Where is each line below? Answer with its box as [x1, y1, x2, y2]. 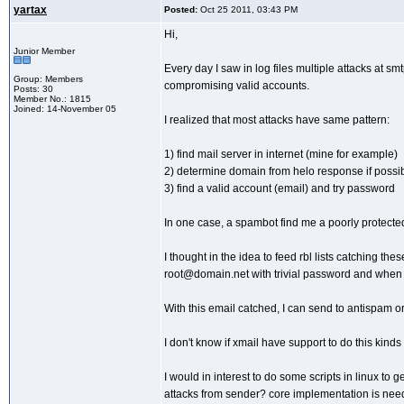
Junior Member [14, 46, 75, 57]
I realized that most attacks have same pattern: [164, 114, 390, 127]
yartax [14, 4, 47, 17]
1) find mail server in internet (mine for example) [164, 148, 398, 161]
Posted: [164, 5, 197, 15]
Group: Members [14, 74, 83, 85]
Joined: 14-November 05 [14, 104, 116, 115]
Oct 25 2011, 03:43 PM [197, 5, 298, 15]
